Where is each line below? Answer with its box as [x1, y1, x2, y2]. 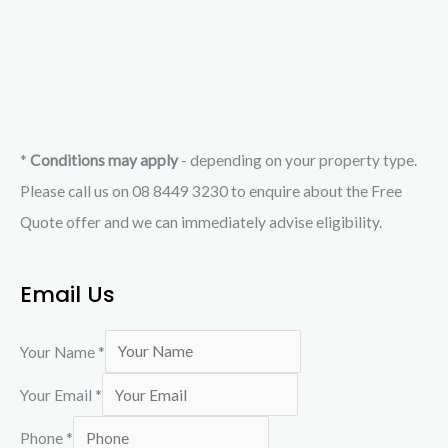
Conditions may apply [30, 151, 181, 170]
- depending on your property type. [181, 151, 420, 170]
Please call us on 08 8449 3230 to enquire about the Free [20, 182, 402, 201]
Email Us [20, 278, 115, 310]
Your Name [20, 342, 98, 361]
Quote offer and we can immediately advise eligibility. [20, 213, 382, 232]
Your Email [20, 385, 95, 404]
